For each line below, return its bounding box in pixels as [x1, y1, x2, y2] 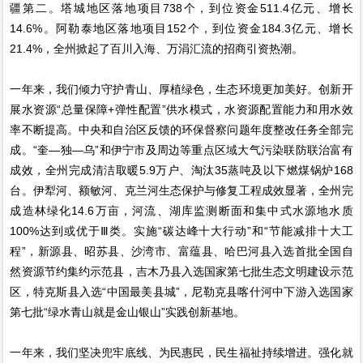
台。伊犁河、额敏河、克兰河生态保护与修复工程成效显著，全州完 [10, 183, 353, 197]
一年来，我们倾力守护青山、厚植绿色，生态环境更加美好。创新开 [10, 82, 353, 96]
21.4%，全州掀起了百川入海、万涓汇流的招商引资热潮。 [10, 41, 304, 55]
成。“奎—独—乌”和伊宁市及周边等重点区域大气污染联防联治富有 [10, 143, 353, 156]
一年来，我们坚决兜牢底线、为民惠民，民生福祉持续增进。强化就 [10, 345, 353, 359]
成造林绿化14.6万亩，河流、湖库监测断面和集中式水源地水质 [10, 203, 353, 217]
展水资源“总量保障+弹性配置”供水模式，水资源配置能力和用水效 [10, 102, 353, 116]
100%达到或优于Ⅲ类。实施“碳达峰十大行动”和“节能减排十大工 [10, 224, 353, 237]
